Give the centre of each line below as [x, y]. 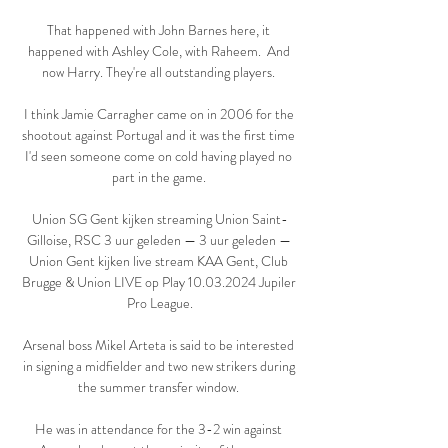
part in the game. [160, 177]
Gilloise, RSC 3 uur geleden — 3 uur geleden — [158, 240]
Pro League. [160, 303]
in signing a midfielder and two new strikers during [158, 366]
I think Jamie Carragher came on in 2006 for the [158, 114]
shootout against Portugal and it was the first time [158, 135]
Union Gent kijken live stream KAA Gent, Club [158, 261]
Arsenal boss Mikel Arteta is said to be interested [158, 345]
